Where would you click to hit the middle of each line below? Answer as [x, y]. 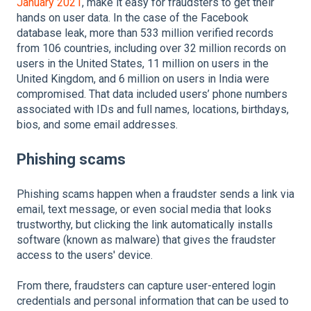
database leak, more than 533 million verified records [145, 33]
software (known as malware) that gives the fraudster [146, 239]
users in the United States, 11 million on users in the [143, 64]
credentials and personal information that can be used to [153, 301]
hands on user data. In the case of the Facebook [133, 18]
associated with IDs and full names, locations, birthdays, [153, 110]
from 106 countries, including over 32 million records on [151, 49]
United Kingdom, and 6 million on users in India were [143, 79]
